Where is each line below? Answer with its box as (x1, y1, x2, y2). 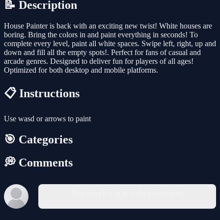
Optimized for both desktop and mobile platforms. (4, 66, 158, 75)
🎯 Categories (4, 133, 73, 146)
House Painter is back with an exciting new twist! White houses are (4, 22, 212, 30)
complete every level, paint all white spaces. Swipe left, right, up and (4, 39, 216, 48)
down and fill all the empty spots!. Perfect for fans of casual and (4, 48, 201, 57)
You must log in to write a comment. (71, 189, 184, 197)
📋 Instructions (4, 87, 80, 100)
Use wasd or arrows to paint (4, 114, 91, 123)
